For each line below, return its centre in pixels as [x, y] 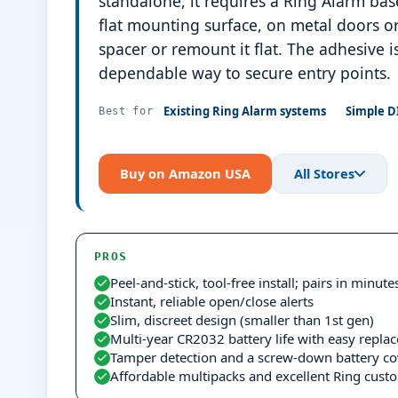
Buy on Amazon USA [185, 173]
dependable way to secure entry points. [245, 72]
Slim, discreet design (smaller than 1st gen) [242, 319]
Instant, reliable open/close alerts [212, 301]
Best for [126, 111]
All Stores [324, 173]
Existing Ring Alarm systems [244, 111]
